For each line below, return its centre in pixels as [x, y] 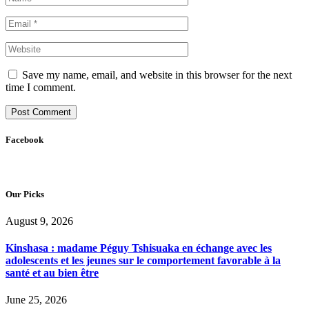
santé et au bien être [52, 273]
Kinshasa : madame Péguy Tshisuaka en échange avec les [139, 248]
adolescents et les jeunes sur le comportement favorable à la [143, 261]
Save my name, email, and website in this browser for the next [157, 75]
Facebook [24, 140]
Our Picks [25, 194]
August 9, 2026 [39, 221]
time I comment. [41, 88]
